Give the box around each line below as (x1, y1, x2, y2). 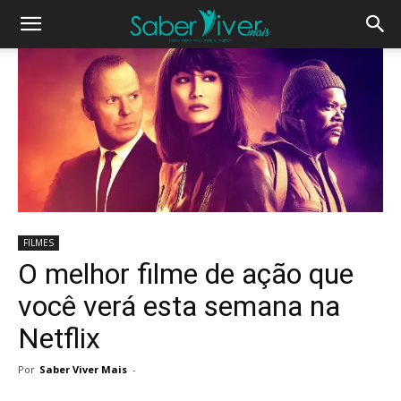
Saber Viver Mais (39, 363, 127, 377)
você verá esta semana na (18, 289, 340, 324)
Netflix (18, 321, 100, 356)
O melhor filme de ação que (18, 257, 354, 292)
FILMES (23, 236, 54, 250)
